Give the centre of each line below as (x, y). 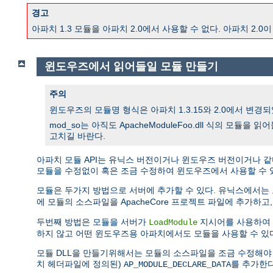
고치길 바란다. (77, 136)
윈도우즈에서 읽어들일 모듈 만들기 (131, 67)
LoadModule (173, 222)
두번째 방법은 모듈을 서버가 (93, 222)
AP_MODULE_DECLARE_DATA (177, 264)
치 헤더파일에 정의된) (80, 264)
